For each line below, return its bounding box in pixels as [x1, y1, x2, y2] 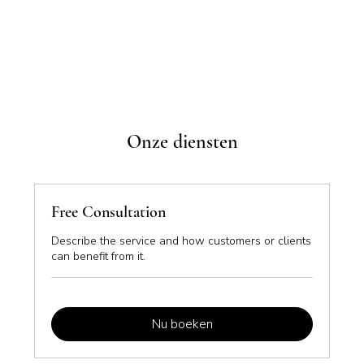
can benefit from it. [51, 249, 146, 264]
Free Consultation [51, 202, 167, 222]
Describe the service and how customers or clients [51, 233, 312, 249]
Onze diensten [126, 130, 238, 154]
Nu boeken [151, 315, 213, 333]
